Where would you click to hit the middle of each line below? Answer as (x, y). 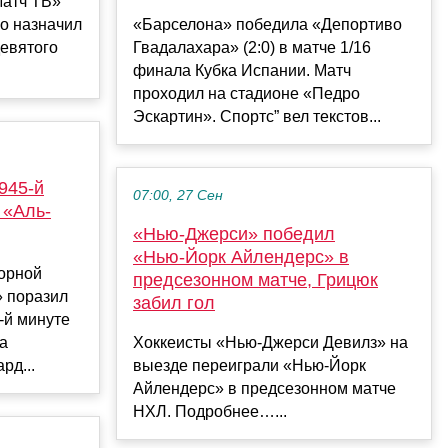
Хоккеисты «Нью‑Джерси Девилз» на (270, 343)
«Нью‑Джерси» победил (234, 234)
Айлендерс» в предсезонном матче (264, 389)
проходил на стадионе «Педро (246, 94)
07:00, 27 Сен (178, 196)
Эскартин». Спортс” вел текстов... (257, 117)
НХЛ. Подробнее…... (210, 412)
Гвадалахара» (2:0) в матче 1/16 (252, 48)
